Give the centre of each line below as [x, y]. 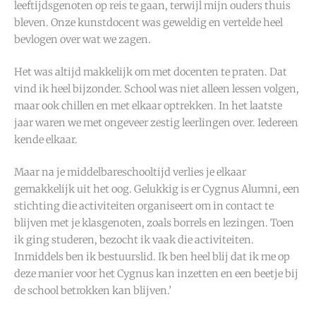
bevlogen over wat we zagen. [83, 40]
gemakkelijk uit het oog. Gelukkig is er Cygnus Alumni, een [157, 189]
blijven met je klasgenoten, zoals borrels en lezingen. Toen [154, 223]
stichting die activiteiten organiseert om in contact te [144, 206]
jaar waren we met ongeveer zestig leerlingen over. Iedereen [156, 123]
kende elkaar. [46, 140]
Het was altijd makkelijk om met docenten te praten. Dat [151, 72]
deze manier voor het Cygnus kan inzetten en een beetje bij [156, 273]
